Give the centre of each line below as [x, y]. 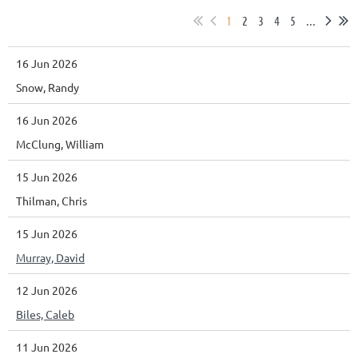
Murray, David [50, 257]
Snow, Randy [48, 87]
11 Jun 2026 [47, 347]
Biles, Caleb [45, 314]
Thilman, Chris [52, 201]
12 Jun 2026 [47, 290]
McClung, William [60, 144]
